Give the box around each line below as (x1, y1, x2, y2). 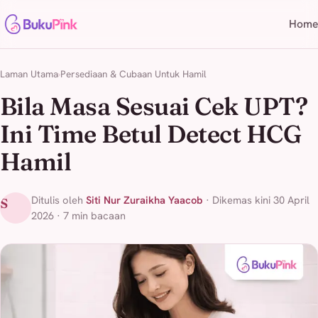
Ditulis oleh (31, 193, 86, 207)
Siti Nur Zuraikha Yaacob (86, 193, 203, 207)
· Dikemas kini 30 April (203, 193, 309, 207)
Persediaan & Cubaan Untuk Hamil (60, 67, 207, 80)
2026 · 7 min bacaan (31, 209, 126, 223)
